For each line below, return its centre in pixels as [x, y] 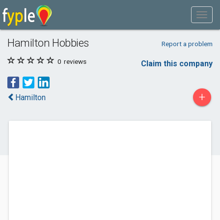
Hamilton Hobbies [48, 43]
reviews [74, 61]
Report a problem [187, 44]
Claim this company [177, 64]
